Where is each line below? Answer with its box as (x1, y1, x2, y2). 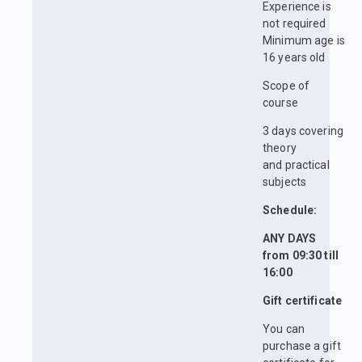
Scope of (263, 79, 310, 93)
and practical (263, 158, 330, 172)
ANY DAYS (263, 232, 317, 246)
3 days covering (263, 124, 343, 138)
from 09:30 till (263, 249, 339, 263)
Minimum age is (263, 34, 345, 48)
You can (263, 322, 305, 336)
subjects (263, 175, 307, 189)
